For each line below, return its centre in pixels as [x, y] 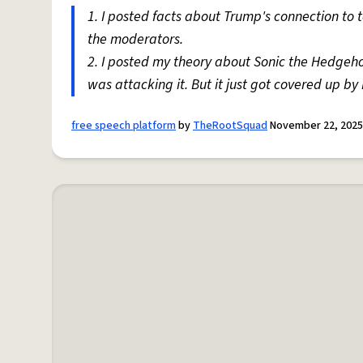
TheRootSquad [230, 126]
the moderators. [135, 39]
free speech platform [124, 126]
